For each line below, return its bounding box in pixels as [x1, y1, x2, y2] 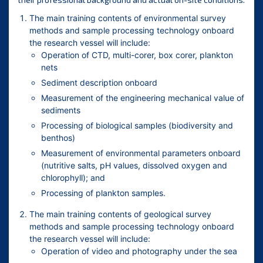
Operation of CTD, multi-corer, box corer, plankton [41, 50, 233, 60]
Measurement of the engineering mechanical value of [41, 93, 244, 103]
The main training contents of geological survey [29, 209, 211, 220]
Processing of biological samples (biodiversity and [41, 120, 233, 131]
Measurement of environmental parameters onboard [41, 148, 241, 159]
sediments [41, 105, 80, 116]
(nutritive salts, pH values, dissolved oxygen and [41, 160, 227, 171]
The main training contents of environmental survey [29, 13, 226, 23]
